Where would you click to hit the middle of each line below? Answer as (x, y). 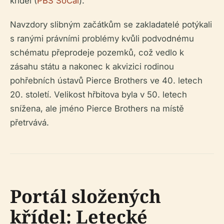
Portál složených (85, 196)
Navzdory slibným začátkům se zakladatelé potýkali (111, 25)
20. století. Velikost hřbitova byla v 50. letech (98, 95)
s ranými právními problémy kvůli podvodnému (102, 39)
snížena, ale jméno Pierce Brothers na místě (97, 109)
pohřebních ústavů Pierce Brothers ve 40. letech (106, 81)
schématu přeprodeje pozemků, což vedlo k (97, 53)
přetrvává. (29, 123)
